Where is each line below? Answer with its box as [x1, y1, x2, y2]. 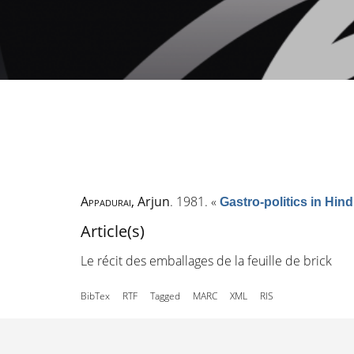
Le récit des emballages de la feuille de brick [81, 252, 332, 269]
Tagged [150, 289, 180, 303]
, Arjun [131, 193, 170, 210]
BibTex [81, 289, 110, 303]
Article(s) [81, 220, 145, 242]
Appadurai [81, 193, 131, 210]
